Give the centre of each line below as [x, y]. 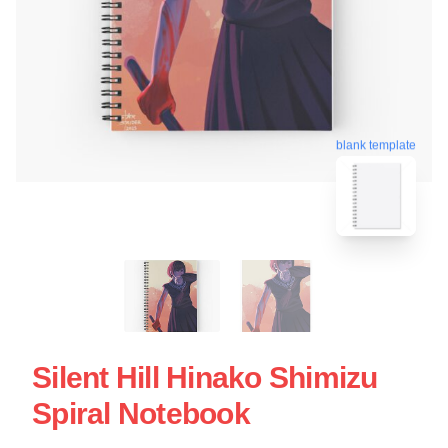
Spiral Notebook [141, 413]
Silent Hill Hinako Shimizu [205, 377]
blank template [376, 144]
